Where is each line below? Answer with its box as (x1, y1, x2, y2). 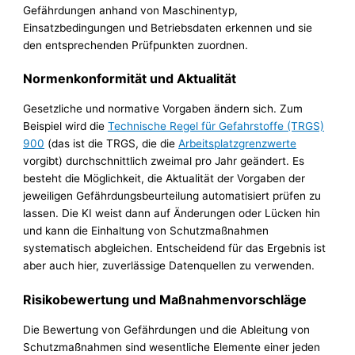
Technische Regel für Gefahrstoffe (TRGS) (108, 120, 325, 133)
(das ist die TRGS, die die (44, 137, 179, 151)
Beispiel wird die (23, 120, 109, 133)
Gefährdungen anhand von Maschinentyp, (23, 3, 239, 17)
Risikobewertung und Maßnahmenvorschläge (23, 291, 307, 307)
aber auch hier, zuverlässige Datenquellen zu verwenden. (23, 259, 315, 273)
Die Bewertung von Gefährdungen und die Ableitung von (23, 323, 311, 336)
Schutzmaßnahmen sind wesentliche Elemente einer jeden (23, 340, 321, 353)
